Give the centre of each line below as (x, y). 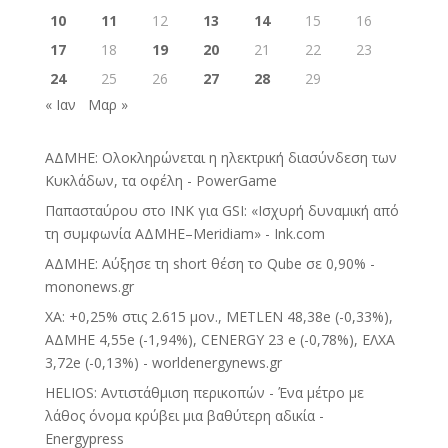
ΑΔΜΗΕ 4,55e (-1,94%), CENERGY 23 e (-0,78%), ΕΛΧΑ (219, 339)
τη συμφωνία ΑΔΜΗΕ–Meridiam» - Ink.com (184, 233)
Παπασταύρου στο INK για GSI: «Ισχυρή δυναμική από (221, 210)
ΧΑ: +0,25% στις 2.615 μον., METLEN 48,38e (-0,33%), (218, 316)
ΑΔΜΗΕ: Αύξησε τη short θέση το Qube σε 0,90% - (209, 263)
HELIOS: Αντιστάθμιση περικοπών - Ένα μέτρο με (204, 392)
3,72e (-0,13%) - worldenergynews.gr (163, 362)
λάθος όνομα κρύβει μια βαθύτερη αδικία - (184, 415)
